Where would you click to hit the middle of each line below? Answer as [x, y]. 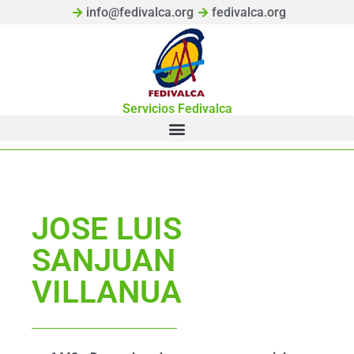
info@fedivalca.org [140, 12]
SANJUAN [104, 260]
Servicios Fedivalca [177, 109]
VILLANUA [107, 292]
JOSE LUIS [107, 229]
